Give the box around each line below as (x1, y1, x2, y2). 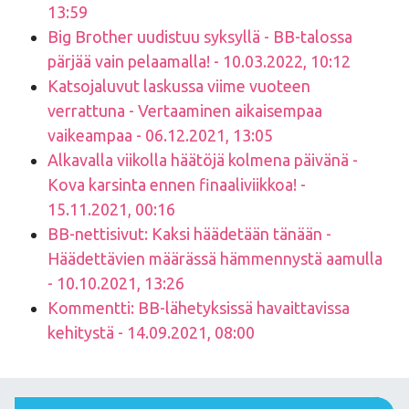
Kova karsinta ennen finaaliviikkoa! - (47, 174, 306, 194)
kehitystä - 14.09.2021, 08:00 (47, 322, 255, 341)
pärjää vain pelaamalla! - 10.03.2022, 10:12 (47, 51, 351, 70)
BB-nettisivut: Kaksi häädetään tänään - (47, 224, 331, 243)
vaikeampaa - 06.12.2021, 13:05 (47, 125, 273, 144)
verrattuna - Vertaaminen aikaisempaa (47, 100, 322, 120)
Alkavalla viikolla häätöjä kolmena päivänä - (47, 150, 358, 169)
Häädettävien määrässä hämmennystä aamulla (47, 248, 383, 267)
